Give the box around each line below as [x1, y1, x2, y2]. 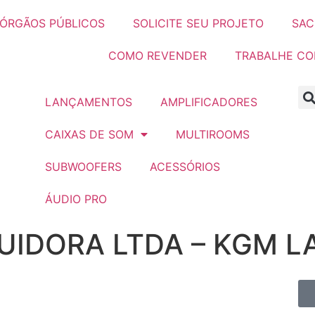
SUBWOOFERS [44, 160, 122, 174]
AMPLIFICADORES [160, 95, 257, 109]
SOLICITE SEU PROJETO [133, 16, 264, 30]
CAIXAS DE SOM [44, 127, 134, 141]
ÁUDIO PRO [44, 192, 107, 206]
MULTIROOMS [175, 127, 250, 141]
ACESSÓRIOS [149, 160, 220, 174]
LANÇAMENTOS [44, 95, 132, 109]
